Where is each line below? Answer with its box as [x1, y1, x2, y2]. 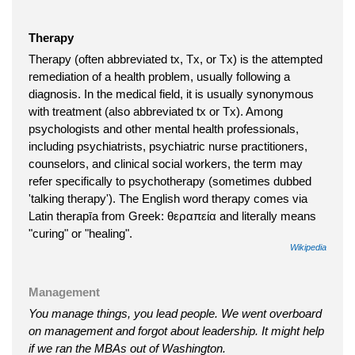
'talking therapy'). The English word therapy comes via [29, 191, 307, 205]
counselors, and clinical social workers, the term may [29, 156, 303, 170]
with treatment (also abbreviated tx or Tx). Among [29, 104, 283, 118]
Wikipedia [290, 242, 326, 252]
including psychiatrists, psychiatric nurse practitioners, [29, 139, 307, 153]
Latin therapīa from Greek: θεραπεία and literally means [29, 208, 316, 223]
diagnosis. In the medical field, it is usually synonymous [29, 86, 314, 101]
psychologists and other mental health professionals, [29, 121, 299, 136]
